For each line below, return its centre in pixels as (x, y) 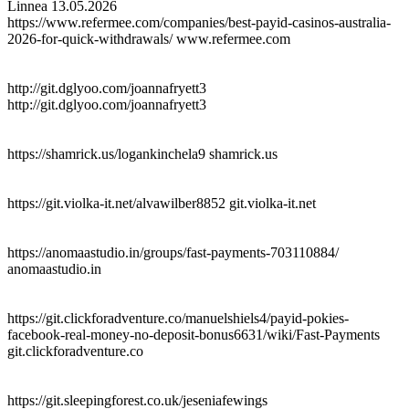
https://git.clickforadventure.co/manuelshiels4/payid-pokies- (178, 318)
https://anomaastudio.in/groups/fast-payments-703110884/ (173, 252)
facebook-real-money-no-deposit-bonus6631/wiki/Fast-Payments (194, 334)
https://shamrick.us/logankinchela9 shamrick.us (142, 153)
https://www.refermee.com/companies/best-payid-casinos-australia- (199, 22)
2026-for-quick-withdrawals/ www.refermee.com (149, 38)
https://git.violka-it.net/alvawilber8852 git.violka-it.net (162, 203)
